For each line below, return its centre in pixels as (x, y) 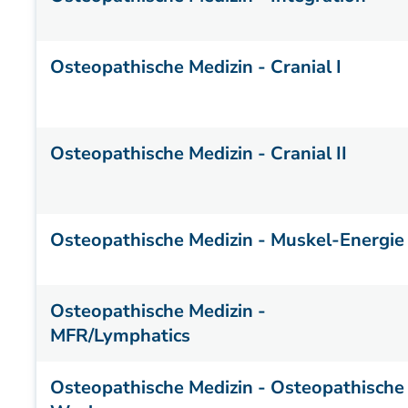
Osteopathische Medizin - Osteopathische (227, 388)
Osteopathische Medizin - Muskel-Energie (227, 240)
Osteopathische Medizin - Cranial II (199, 153)
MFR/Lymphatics (120, 336)
